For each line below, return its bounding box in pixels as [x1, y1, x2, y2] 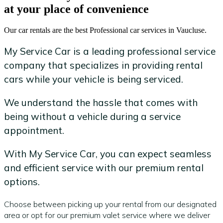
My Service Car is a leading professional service [4, 45, 216, 57]
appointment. [4, 124, 64, 137]
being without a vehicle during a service [4, 111, 181, 123]
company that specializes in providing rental [4, 59, 203, 71]
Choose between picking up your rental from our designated [4, 199, 217, 209]
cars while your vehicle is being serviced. [4, 73, 183, 85]
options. [4, 176, 40, 188]
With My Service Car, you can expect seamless [4, 148, 212, 160]
